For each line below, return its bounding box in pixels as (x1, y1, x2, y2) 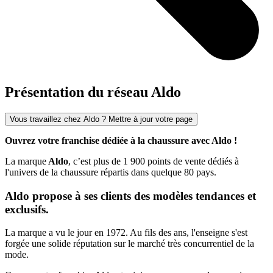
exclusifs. (5, 202, 49, 216)
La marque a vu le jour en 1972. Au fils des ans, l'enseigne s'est (5, 227, 247, 238)
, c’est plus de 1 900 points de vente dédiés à (68, 155, 239, 166)
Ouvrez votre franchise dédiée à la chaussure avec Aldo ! (5, 135, 237, 146)
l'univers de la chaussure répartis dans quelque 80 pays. (5, 166, 216, 177)
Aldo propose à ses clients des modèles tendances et (5, 189, 256, 202)
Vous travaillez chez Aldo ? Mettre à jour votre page (10, 114, 193, 124)
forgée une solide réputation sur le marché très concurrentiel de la (5, 238, 254, 249)
